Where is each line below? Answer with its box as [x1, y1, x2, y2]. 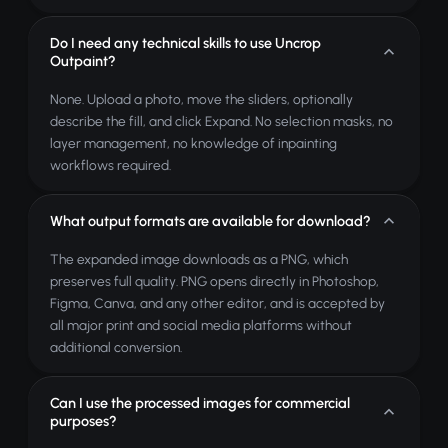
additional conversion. [50, 339, 182, 355]
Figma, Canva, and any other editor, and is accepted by [50, 295, 385, 311]
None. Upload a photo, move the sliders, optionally [50, 91, 353, 107]
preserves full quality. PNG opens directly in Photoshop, [50, 273, 379, 289]
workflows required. [50, 157, 171, 173]
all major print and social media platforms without [50, 317, 352, 333]
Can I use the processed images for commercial [50, 394, 350, 412]
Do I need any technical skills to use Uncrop [50, 34, 321, 52]
